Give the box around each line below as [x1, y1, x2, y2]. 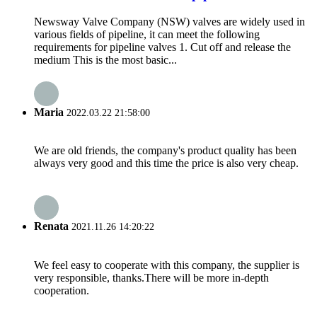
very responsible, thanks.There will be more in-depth [34, 271, 269, 284]
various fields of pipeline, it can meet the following [34, 28, 260, 40]
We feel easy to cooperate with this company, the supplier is [34, 258, 299, 271]
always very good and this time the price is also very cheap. [34, 157, 299, 170]
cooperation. [34, 284, 89, 296]
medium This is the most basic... [34, 53, 177, 66]
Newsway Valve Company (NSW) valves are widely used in [34, 15, 305, 28]
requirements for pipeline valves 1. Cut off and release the [34, 40, 291, 53]
